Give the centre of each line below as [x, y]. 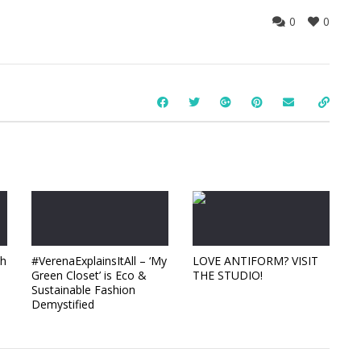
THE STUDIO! [228, 275]
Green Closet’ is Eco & [89, 275]
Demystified [63, 304]
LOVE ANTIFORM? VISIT [255, 260]
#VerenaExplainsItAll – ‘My [99, 260]
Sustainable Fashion [83, 289]
